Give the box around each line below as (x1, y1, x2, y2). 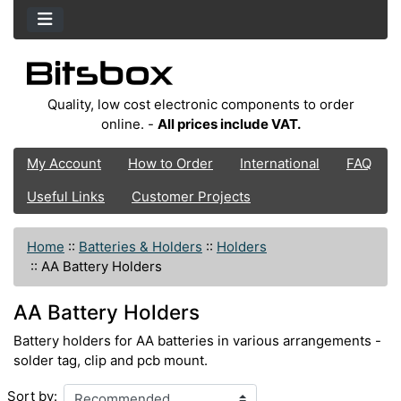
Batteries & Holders (79, 237, 202, 255)
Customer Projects (132, 188, 251, 206)
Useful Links (27, 188, 105, 206)
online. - (100, 115, 158, 132)
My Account (27, 155, 101, 173)
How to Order (128, 155, 213, 173)
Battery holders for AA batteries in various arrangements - (13, 331, 381, 349)
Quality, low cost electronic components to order (47, 95, 354, 113)
